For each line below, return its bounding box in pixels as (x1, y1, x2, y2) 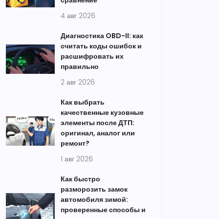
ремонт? (61, 138, 89, 148)
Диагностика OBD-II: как (61, 31, 143, 41)
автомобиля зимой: (61, 195, 128, 204)
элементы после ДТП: (61, 118, 134, 128)
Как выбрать (61, 97, 105, 107)
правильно (61, 62, 99, 71)
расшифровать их (61, 51, 124, 61)
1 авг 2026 (61, 154, 93, 164)
